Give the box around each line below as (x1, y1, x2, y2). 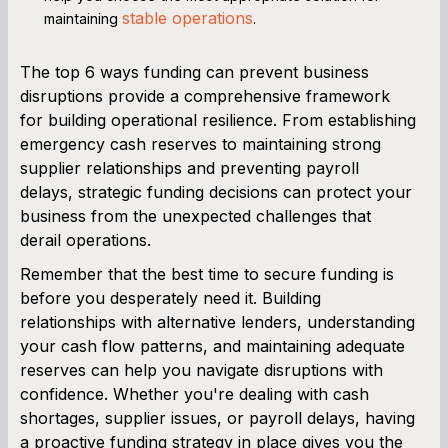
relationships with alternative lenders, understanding (20, 311, 415, 332)
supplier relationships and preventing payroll (20, 157, 359, 178)
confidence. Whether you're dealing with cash (20, 383, 369, 404)
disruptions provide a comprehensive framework (20, 85, 390, 106)
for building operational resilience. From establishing (20, 109, 416, 130)
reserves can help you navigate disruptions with (20, 359, 383, 380)
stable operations (122, 7, 253, 28)
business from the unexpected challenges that (20, 205, 371, 226)
